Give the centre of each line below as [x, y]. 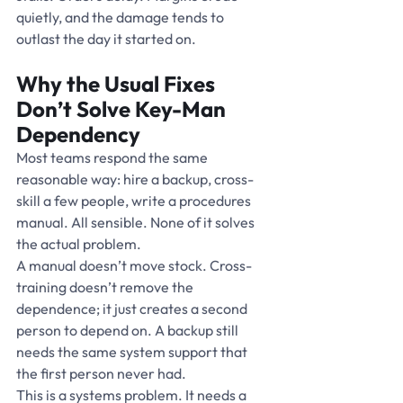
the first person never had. [101, 373]
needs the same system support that [133, 351]
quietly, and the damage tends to [121, 17]
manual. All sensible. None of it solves [137, 222]
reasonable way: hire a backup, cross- [135, 179]
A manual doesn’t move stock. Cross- [134, 265]
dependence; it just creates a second [133, 308]
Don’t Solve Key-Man [123, 108]
